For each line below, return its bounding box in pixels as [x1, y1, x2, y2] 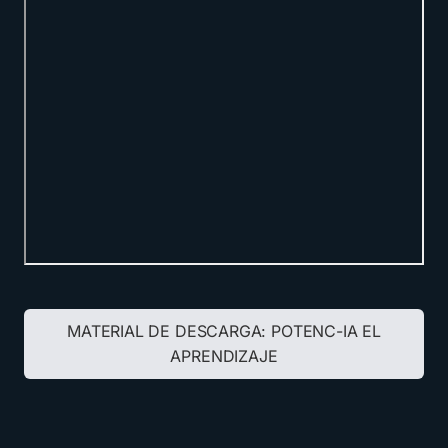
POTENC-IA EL [271, 321, 381, 341]
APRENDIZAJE [170, 346, 278, 366]
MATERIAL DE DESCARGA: [67, 321, 272, 341]
